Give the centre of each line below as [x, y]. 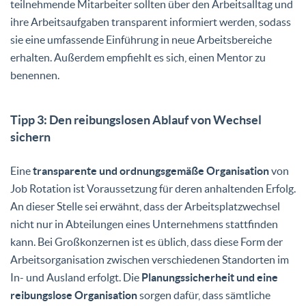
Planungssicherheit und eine [210, 277]
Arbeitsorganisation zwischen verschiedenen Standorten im [150, 259]
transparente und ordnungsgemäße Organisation [151, 170]
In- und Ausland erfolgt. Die [76, 277]
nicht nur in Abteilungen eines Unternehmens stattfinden [144, 224]
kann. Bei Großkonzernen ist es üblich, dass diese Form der [147, 241]
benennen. [35, 75]
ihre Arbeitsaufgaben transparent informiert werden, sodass [151, 22]
